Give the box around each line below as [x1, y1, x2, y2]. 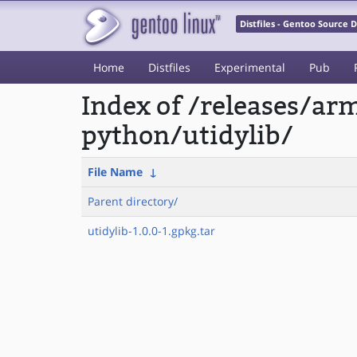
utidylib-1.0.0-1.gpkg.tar [88, 223, 215, 238]
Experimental [214, 60, 285, 75]
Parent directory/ [88, 194, 178, 209]
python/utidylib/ [81, 121, 293, 151]
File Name [88, 164, 143, 179]
